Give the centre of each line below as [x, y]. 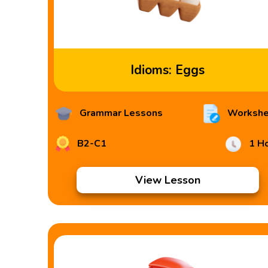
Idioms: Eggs [167, 70]
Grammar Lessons [120, 113]
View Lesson [167, 180]
